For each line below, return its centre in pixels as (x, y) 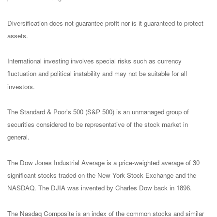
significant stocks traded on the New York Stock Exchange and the (102, 175)
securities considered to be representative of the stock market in (98, 124)
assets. (18, 36)
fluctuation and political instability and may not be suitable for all (97, 74)
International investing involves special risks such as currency (94, 61)
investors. (21, 86)
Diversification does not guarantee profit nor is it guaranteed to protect (105, 23)
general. (18, 137)
